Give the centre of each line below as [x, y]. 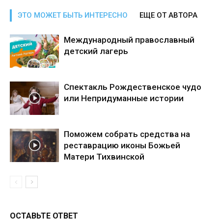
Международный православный [129, 40]
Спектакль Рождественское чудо [133, 87]
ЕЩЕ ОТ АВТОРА [168, 15]
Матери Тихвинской [104, 156]
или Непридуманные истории [124, 98]
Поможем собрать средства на [127, 134]
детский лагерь [96, 51]
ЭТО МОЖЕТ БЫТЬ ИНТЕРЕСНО [73, 15]
